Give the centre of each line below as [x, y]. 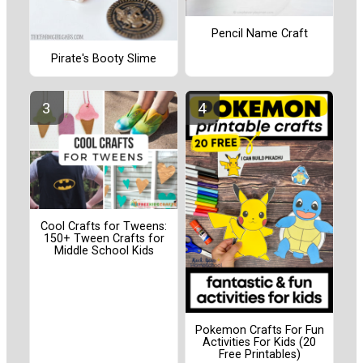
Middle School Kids [104, 251]
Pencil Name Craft [259, 34]
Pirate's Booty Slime [104, 58]
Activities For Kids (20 [259, 342]
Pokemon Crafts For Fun [259, 330]
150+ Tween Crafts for [104, 239]
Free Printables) [259, 354]
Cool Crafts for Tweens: [104, 227]
